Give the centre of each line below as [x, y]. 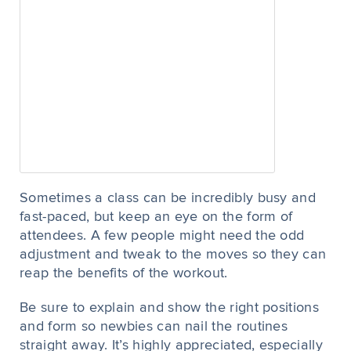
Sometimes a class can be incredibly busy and [168, 198]
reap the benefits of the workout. [124, 273]
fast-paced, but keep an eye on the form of [156, 217]
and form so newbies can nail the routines [154, 327]
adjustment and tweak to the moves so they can [173, 255]
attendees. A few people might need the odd [162, 236]
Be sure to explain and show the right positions [170, 308]
